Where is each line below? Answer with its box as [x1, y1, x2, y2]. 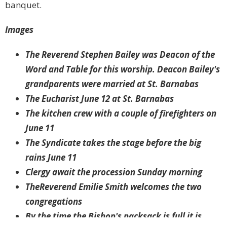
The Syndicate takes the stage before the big [25, 137, 201, 149]
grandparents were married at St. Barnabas [25, 78, 199, 90]
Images [5, 24, 33, 36]
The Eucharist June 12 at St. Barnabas [25, 93, 174, 105]
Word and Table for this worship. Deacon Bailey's [25, 63, 220, 75]
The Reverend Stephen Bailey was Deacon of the [25, 49, 215, 61]
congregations [25, 196, 82, 208]
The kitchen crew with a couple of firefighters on [25, 107, 216, 120]
